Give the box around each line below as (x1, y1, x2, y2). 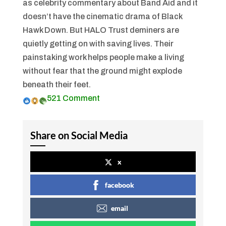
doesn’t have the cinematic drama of (22, 12, 161, 21)
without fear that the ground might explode (22, 67, 182, 75)
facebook (104, 181, 134, 189)
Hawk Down (22, 26, 66, 34)
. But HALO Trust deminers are (66, 26, 179, 34)
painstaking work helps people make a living (22, 53, 184, 62)
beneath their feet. (22, 80, 91, 89)
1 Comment (56, 94, 100, 102)
